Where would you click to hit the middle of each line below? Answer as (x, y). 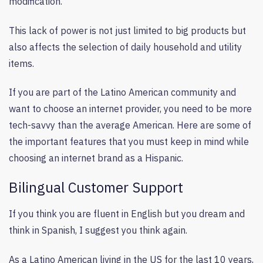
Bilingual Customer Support (96, 188)
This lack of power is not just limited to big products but (127, 30)
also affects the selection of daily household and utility (125, 47)
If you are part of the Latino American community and (122, 92)
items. (23, 63)
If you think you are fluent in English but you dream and (127, 214)
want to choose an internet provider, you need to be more (130, 108)
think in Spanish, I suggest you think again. (99, 230)
